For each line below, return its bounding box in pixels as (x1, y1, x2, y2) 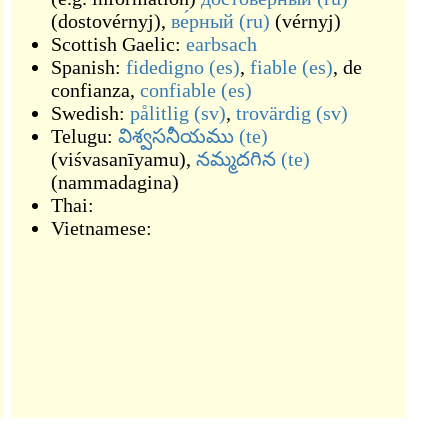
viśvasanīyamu (58, 148, 179, 170)
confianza (51, 79, 130, 101)
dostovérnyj (58, 10, 154, 32)
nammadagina (58, 171, 172, 193)
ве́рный (171, 10, 234, 32)
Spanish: (51, 56, 126, 78)
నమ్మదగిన (196, 148, 276, 170)
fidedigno (126, 56, 204, 78)
